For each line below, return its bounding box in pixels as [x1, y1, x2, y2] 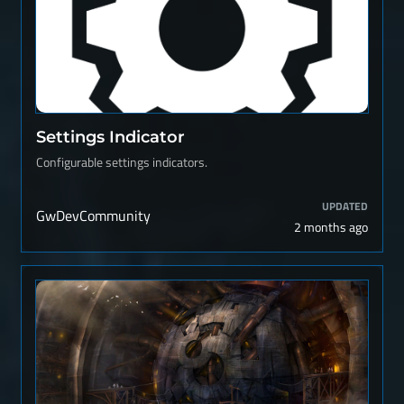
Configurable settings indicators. [36, 152, 207, 172]
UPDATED [322, 197, 368, 215]
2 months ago [294, 217, 368, 236]
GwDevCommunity [36, 205, 151, 226]
